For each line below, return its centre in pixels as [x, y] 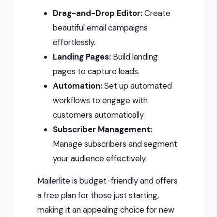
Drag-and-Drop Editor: [98, 13]
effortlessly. [74, 42]
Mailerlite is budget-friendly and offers [108, 181]
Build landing [134, 57]
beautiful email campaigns [100, 28]
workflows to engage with [100, 101]
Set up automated [137, 86]
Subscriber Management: [102, 130]
